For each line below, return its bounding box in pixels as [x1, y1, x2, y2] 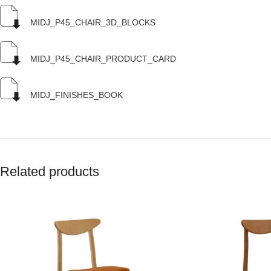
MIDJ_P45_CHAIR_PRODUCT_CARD [30, 53, 176, 64]
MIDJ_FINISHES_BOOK [30, 90, 123, 100]
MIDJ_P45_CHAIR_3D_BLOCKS [30, 17, 155, 27]
